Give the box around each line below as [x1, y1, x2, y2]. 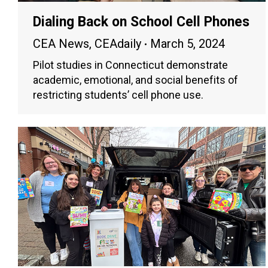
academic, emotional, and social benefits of [33, 74, 238, 87]
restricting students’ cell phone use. [33, 89, 203, 102]
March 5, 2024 [150, 36, 225, 51]
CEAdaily [95, 36, 141, 51]
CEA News [33, 36, 89, 51]
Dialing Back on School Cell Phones [33, 14, 249, 31]
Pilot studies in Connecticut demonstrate [33, 59, 228, 72]
